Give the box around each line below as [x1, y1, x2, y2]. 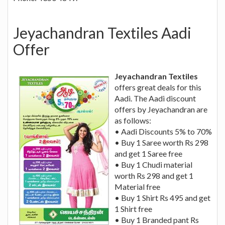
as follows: [115, 115, 151, 125]
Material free [115, 181, 160, 191]
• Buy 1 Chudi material [115, 159, 192, 169]
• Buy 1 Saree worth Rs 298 [115, 137, 208, 147]
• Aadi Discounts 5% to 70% [115, 126, 212, 136]
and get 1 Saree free [115, 148, 182, 158]
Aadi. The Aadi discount [115, 93, 196, 103]
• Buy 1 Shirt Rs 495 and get [115, 192, 210, 202]
